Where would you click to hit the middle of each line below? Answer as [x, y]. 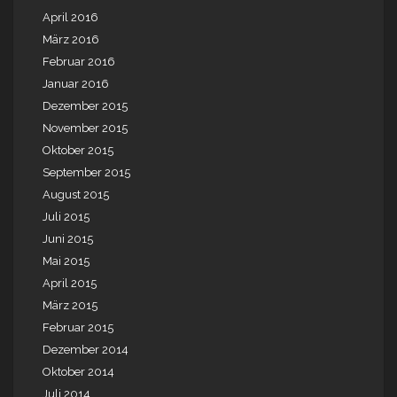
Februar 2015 [78, 328]
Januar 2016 [76, 84]
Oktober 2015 [78, 151]
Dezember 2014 [86, 350]
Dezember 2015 [85, 106]
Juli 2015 [66, 217]
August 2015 [76, 195]
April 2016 [70, 18]
